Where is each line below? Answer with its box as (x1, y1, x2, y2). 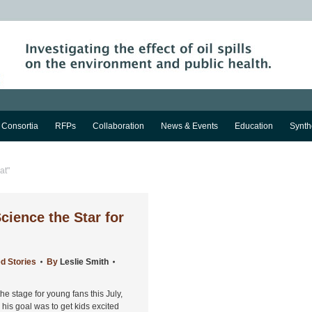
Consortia (1, 121, 38, 131)
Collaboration (93, 121, 144, 131)
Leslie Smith (60, 257, 109, 267)
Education (235, 121, 273, 131)
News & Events (161, 121, 218, 131)
